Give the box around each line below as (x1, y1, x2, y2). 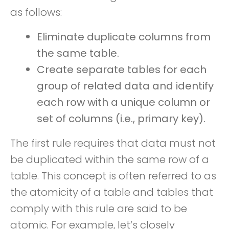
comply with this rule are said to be (10, 201, 187, 216)
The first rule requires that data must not (10, 136, 216, 150)
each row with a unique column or (37, 95, 210, 109)
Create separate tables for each (37, 62, 207, 77)
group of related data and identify (37, 79, 214, 93)
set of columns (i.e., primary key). (37, 111, 205, 126)
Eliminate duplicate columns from (37, 30, 211, 44)
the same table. (37, 46, 119, 60)
